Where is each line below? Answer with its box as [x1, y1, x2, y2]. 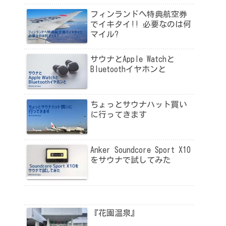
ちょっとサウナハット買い [90, 100, 187, 109]
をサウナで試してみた [90, 156, 171, 164]
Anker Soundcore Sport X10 [90, 146, 191, 154]
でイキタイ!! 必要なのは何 [90, 20, 191, 28]
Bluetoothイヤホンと [90, 65, 166, 74]
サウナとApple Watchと [90, 55, 175, 64]
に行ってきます [90, 110, 147, 119]
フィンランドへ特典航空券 [90, 10, 187, 18]
